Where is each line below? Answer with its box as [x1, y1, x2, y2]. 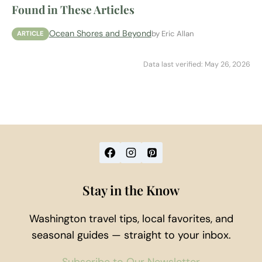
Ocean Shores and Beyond [49, 28, 151, 39]
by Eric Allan [151, 29, 194, 39]
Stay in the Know [82, 181, 180, 199]
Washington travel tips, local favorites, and [29, 212, 233, 226]
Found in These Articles [12, 2, 135, 18]
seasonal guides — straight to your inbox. [31, 228, 231, 243]
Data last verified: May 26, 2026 [143, 60, 250, 70]
